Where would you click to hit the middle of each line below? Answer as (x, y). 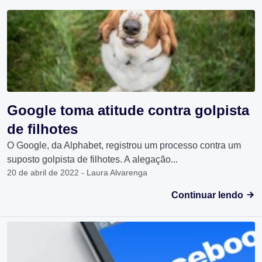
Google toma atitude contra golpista (128, 111)
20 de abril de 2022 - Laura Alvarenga (77, 173)
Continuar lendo (208, 195)
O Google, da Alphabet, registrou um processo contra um (124, 146)
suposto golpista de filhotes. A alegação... (92, 160)
